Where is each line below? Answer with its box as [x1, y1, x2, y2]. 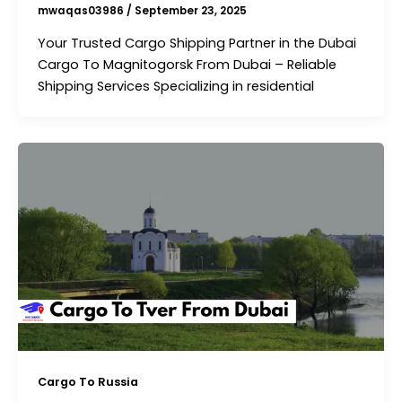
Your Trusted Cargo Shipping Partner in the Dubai [37, 33, 356, 52]
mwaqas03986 [37, 4, 127, 19]
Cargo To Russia [37, 374, 138, 390]
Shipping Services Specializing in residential [37, 76, 314, 95]
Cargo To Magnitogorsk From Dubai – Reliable [37, 55, 336, 74]
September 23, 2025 [134, 4, 247, 19]
